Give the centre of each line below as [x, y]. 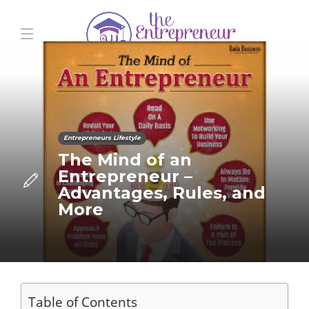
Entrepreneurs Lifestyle [102, 138]
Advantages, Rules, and [161, 193]
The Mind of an [124, 160]
